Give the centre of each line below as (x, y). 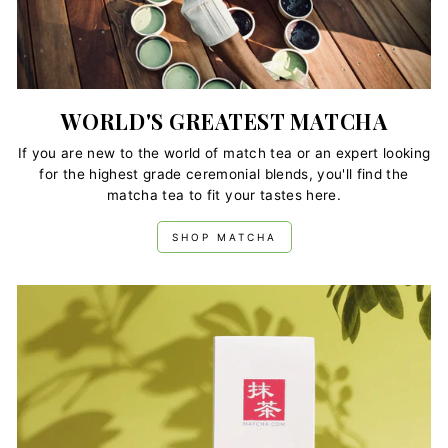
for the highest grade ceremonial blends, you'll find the (224, 174)
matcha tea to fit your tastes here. (224, 195)
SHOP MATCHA (224, 237)
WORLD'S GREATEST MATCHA (224, 120)
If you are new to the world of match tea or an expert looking (224, 153)
